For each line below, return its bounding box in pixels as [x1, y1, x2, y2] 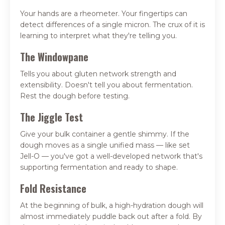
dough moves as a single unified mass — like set [20, 141, 190, 150]
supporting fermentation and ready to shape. [20, 163, 178, 172]
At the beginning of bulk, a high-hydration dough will [20, 201, 203, 210]
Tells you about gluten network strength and [20, 69, 176, 79]
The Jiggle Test [20, 109, 83, 125]
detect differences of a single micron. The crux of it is [20, 20, 205, 30]
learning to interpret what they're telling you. [20, 31, 177, 41]
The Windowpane [20, 49, 88, 65]
